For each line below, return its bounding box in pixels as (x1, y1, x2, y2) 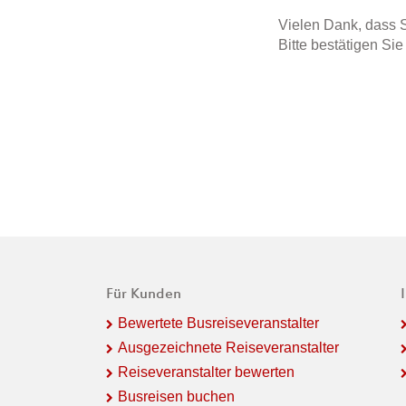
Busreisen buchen (118, 388, 235, 404)
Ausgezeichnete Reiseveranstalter (118, 339, 339, 355)
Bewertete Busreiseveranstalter (118, 314, 319, 331)
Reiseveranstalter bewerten (118, 363, 295, 380)
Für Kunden (106, 285, 181, 304)
